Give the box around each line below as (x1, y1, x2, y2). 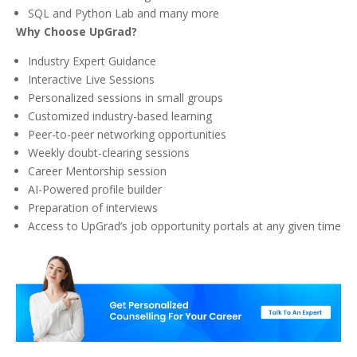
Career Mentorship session (28, 163, 167, 179)
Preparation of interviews (28, 200, 158, 216)
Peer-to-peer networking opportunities (28, 127, 226, 143)
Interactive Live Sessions (28, 72, 155, 88)
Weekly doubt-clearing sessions (28, 145, 190, 161)
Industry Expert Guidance (28, 53, 156, 69)
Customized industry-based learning (28, 108, 212, 124)
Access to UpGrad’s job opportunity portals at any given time (28, 218, 341, 234)
